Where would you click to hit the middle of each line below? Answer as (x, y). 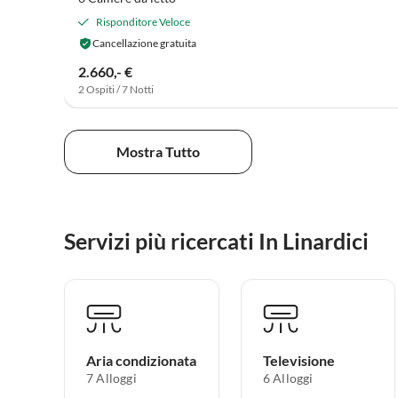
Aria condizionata (141, 361)
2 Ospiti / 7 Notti (116, 89)
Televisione (298, 361)
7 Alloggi (111, 378)
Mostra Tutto (158, 152)
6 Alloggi (288, 378)
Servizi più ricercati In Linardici (216, 241)
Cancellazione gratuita (144, 43)
